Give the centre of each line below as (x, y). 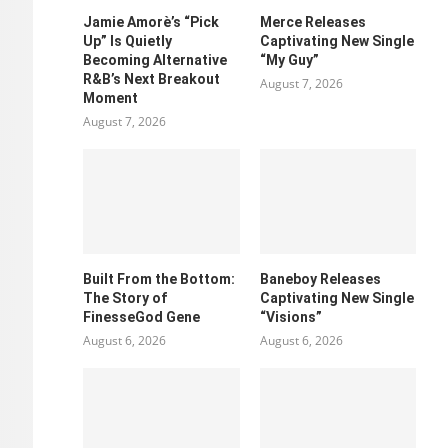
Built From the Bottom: (159, 278)
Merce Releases (312, 22)
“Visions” (290, 316)
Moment (111, 98)
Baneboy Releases (320, 278)
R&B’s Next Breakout (152, 79)
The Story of (125, 297)
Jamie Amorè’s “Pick (151, 22)
